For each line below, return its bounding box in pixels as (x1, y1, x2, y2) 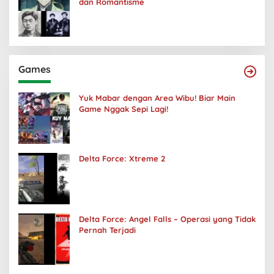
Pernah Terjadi (79, 224, 136, 235)
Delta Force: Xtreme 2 (79, 153, 165, 163)
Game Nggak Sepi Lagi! (79, 103, 168, 114)
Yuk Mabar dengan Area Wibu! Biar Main (79, 92, 235, 103)
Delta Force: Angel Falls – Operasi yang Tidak (79, 213, 256, 224)
